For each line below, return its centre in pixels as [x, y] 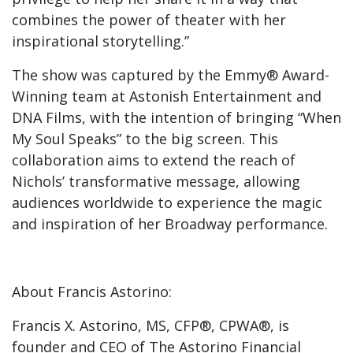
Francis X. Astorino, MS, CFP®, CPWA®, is [150, 325]
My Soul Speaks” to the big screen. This [145, 139]
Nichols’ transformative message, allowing [156, 181]
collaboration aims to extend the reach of [154, 160]
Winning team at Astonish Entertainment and [167, 96]
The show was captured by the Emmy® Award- [171, 75]
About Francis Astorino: [92, 292]
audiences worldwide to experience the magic [167, 203]
